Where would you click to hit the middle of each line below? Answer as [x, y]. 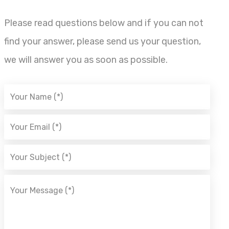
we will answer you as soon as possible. [86, 60]
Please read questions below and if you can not [104, 23]
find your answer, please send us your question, [102, 41]
